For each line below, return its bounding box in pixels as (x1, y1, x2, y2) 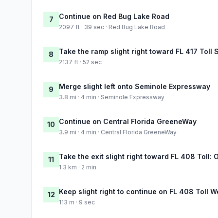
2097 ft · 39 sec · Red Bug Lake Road (59, 23, 165, 31)
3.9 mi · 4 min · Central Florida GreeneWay (59, 128, 177, 136)
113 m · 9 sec (59, 198, 95, 206)
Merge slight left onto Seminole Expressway (59, 82, 210, 91)
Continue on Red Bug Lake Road (59, 12, 169, 20)
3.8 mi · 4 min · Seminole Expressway (59, 93, 164, 101)
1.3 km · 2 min (59, 163, 96, 171)
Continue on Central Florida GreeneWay (59, 117, 197, 126)
